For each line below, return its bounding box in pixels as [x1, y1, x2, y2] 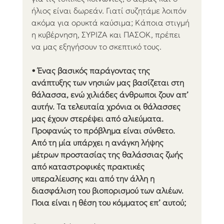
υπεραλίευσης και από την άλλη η [31, 173, 156, 184]
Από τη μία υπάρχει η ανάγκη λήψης [31, 137, 165, 148]
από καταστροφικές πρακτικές [31, 161, 146, 172]
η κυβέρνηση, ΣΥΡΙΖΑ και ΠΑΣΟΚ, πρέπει [31, 29, 182, 40]
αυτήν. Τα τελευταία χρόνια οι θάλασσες [31, 101, 182, 112]
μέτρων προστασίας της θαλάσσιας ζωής [31, 149, 185, 160]
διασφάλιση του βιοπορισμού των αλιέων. [31, 185, 185, 196]
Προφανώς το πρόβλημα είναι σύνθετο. [31, 125, 177, 136]
